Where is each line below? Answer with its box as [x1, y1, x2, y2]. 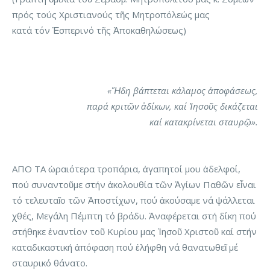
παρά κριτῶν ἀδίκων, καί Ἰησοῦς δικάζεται [87, 100, 258, 113]
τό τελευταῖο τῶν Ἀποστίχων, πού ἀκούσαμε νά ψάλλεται [12, 194, 255, 207]
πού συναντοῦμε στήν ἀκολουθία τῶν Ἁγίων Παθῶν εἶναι [12, 178, 256, 191]
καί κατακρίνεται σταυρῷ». [149, 116, 258, 128]
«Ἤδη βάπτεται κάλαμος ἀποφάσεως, [107, 84, 258, 97]
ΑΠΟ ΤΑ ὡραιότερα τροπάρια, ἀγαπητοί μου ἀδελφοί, [12, 163, 240, 175]
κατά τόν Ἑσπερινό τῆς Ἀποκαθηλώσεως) [12, 24, 186, 37]
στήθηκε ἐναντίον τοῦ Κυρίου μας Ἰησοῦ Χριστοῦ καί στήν [12, 225, 257, 238]
